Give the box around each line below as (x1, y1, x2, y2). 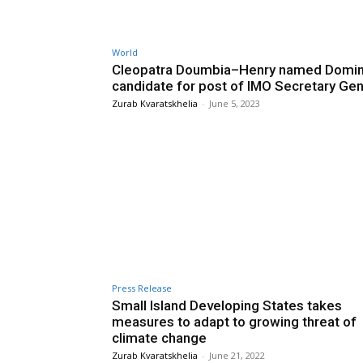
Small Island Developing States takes (112, 297, 342, 314)
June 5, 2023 (209, 96, 260, 109)
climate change (112, 330, 207, 347)
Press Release (112, 282, 172, 295)
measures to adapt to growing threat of (112, 314, 357, 331)
